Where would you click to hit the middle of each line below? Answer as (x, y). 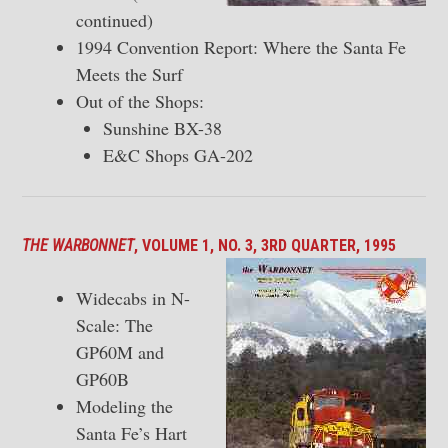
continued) (114, 20)
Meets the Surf (129, 74)
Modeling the (124, 406)
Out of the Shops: (140, 101)
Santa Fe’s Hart (131, 433)
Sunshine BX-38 (162, 128)
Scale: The (114, 325)
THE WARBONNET (78, 246)
